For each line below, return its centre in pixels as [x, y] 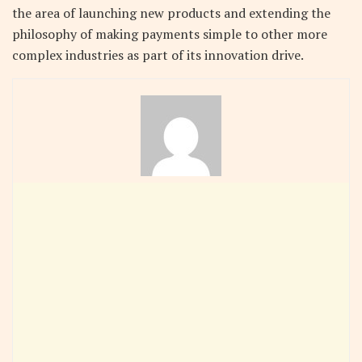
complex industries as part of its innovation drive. [158, 55]
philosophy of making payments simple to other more [170, 34]
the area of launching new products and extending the [171, 13]
